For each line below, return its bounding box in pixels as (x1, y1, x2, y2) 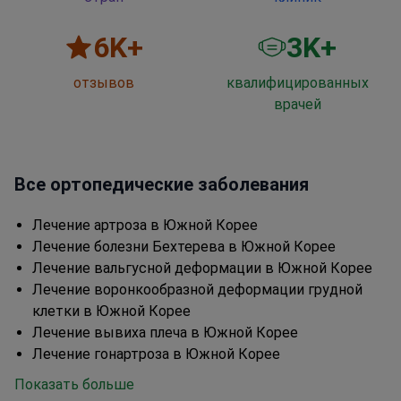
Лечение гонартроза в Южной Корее (32, 346, 280, 363)
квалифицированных (226, 74, 369, 92)
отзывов (73, 74, 134, 92)
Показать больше (14, 376, 134, 394)
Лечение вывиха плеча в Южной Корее (32, 324, 298, 342)
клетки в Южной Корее (32, 303, 191, 320)
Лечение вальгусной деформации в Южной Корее (32, 260, 372, 277)
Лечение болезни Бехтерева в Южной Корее (32, 238, 336, 256)
